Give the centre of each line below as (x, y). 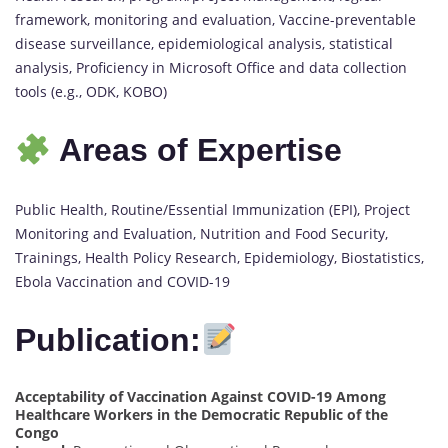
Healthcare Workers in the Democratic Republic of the (201, 414)
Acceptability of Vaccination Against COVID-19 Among (200, 396)
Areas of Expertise (197, 150)
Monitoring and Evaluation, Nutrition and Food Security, (201, 233)
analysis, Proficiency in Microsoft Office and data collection (211, 67)
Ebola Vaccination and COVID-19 (122, 281)
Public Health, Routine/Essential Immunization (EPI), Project (212, 209)
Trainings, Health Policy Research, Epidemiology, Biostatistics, (219, 257)
